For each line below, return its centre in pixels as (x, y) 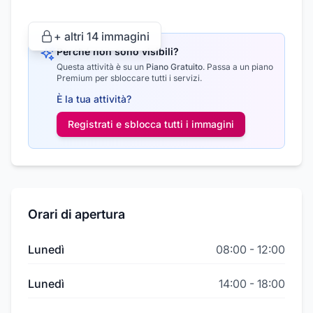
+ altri (70, 37)
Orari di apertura (77, 214)
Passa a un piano (239, 67)
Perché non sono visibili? (118, 52)
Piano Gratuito (174, 67)
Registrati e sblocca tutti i (130, 124)
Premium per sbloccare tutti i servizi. (129, 78)
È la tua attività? (94, 99)
